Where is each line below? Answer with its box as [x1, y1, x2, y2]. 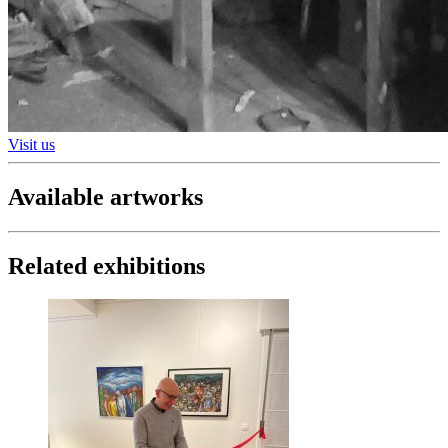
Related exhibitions [8, 252, 205, 279]
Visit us [8, 135, 55, 153]
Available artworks [8, 183, 203, 210]
